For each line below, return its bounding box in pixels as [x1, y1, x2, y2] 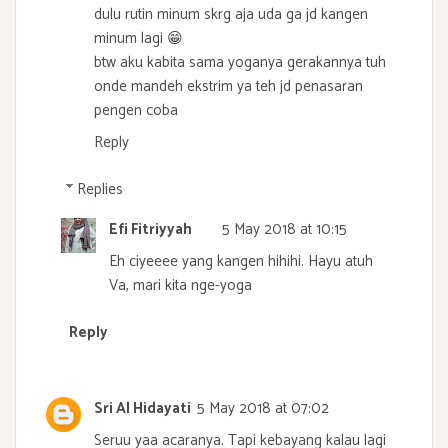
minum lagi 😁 [94, 26, 183, 52]
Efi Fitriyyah [109, 216, 192, 242]
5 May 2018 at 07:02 [197, 396, 329, 422]
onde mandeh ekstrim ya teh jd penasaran [94, 74, 363, 100]
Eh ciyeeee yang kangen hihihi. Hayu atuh [109, 248, 373, 274]
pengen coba [94, 98, 178, 124]
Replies [77, 176, 123, 202]
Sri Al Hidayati [94, 396, 191, 422]
